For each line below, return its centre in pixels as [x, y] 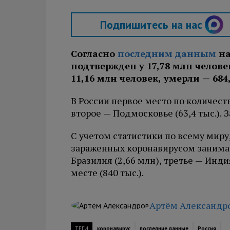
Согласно [94, 53]
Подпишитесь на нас [151, 25]
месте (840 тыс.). [107, 172]
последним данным [167, 53]
